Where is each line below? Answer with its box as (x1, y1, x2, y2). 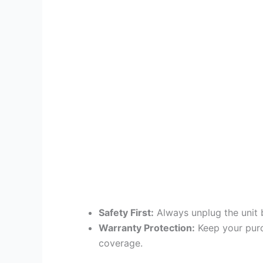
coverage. (99, 237, 143, 249)
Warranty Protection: (99, 221, 195, 234)
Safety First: (99, 206, 154, 218)
